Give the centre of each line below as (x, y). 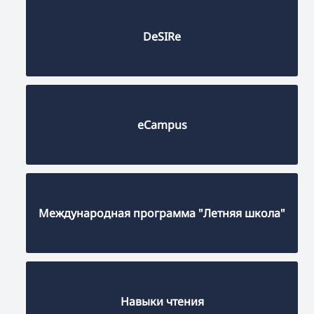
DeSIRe (162, 37)
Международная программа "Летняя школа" (162, 213)
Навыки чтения (162, 302)
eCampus (162, 125)
